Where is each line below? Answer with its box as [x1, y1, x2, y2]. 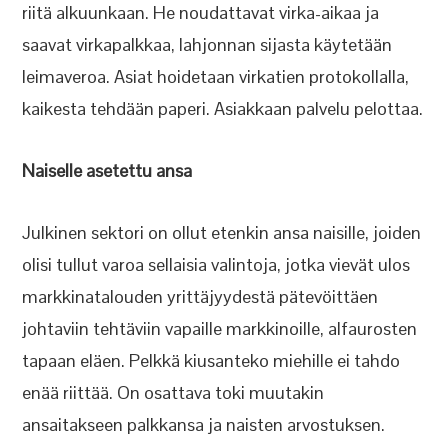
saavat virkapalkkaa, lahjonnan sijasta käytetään [22, 33, 393, 56]
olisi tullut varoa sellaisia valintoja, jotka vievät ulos [22, 253, 411, 276]
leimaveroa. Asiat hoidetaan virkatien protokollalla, [22, 65, 410, 88]
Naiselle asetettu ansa [22, 159, 193, 182]
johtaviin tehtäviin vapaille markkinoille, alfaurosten [22, 317, 418, 340]
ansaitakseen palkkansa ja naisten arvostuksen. [22, 413, 386, 436]
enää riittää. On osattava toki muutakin [22, 381, 325, 404]
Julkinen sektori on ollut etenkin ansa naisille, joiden [22, 221, 422, 244]
